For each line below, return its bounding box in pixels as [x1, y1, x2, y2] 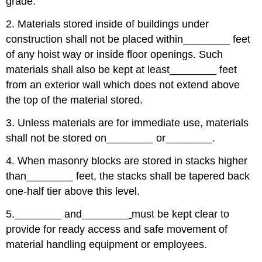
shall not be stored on [6, 132, 107, 144]
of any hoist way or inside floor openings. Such [6, 49, 223, 61]
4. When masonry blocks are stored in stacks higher [6, 154, 248, 167]
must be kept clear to [132, 208, 230, 220]
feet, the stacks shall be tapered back [73, 170, 250, 182]
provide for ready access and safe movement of [6, 223, 228, 235]
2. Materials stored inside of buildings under [6, 18, 209, 30]
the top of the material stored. [6, 94, 143, 106]
